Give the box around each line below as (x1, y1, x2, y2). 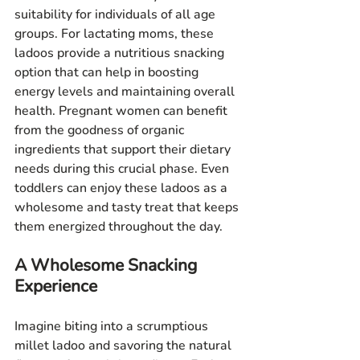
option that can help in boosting (14, 63, 202, 82)
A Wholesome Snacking (14, 254, 201, 277)
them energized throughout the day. (14, 218, 223, 236)
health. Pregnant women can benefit (14, 102, 231, 121)
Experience (14, 275, 97, 298)
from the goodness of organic (14, 121, 187, 140)
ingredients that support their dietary (14, 141, 234, 159)
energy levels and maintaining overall (14, 83, 238, 101)
